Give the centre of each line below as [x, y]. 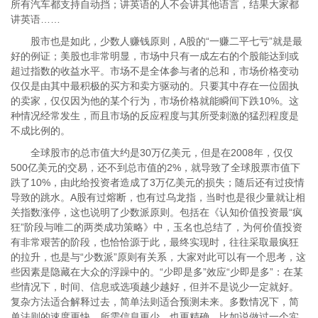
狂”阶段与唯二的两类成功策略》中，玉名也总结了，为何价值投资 [157, 227]
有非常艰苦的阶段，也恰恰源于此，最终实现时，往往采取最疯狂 [155, 242]
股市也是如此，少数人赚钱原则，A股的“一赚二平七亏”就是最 [157, 41]
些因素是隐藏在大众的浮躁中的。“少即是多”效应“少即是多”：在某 [157, 272]
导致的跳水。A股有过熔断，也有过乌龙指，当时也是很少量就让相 [158, 197]
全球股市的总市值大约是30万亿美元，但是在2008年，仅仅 [152, 153]
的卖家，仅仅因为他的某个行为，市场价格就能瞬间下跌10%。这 [155, 101]
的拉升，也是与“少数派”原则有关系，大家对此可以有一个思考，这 [158, 257]
